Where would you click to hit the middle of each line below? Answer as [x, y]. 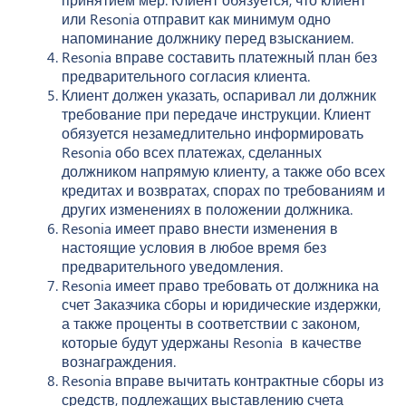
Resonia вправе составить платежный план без [219, 56]
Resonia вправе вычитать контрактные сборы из [222, 380]
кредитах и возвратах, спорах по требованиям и [223, 189]
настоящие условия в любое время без [194, 246]
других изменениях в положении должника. [207, 208]
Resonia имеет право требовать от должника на [220, 285]
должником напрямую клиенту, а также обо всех [223, 170]
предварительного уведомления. [172, 266]
